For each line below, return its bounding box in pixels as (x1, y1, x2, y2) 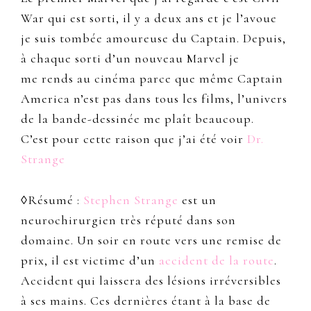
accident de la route (159, 253, 274, 269)
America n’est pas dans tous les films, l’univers (21, 91, 287, 107)
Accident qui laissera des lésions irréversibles (21, 273, 281, 289)
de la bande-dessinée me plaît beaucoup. (21, 111, 254, 127)
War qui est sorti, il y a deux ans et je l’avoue (21, 10, 277, 26)
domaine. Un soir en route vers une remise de (21, 233, 282, 249)
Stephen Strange (83, 192, 178, 208)
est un (178, 192, 217, 208)
